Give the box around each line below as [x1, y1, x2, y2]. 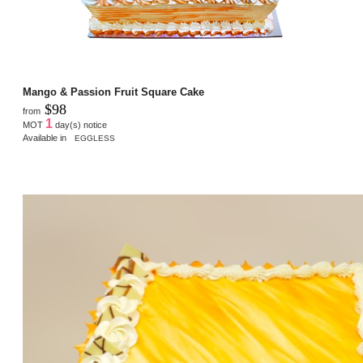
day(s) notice [53, 120, 107, 130]
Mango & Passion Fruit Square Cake [23, 86, 204, 98]
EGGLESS [75, 134, 115, 143]
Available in [23, 133, 71, 143]
